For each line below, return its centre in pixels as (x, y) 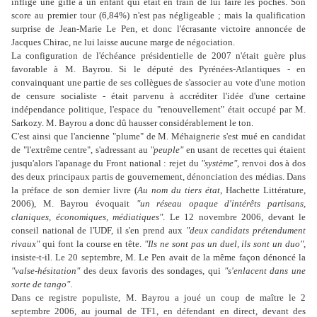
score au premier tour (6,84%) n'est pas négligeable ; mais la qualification (158, 16)
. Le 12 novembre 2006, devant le (234, 217)
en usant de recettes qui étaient (246, 150)
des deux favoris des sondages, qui (152, 271)
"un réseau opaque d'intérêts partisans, (221, 204)
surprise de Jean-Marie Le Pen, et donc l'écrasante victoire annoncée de (158, 29)
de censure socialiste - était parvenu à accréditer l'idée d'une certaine (158, 96)
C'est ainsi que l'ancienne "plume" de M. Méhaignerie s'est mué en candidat (158, 137)
